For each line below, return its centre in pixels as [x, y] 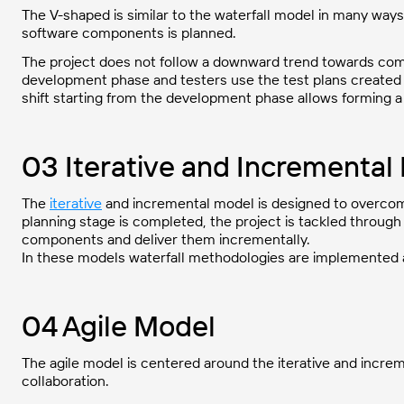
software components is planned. [129, 32]
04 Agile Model [119, 326]
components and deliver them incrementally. [166, 239]
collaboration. [65, 381]
